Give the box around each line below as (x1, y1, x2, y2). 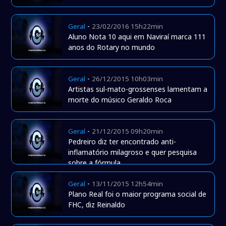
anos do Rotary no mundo (68, 42, 155, 52)
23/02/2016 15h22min (92, 22, 163, 31)
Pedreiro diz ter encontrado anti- (68, 137, 177, 147)
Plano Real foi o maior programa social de (68, 189, 207, 199)
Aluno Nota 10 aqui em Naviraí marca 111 (68, 32, 206, 42)
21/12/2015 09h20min (92, 127, 163, 136)
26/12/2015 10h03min (92, 74, 163, 84)
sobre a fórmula (68, 158, 121, 168)
